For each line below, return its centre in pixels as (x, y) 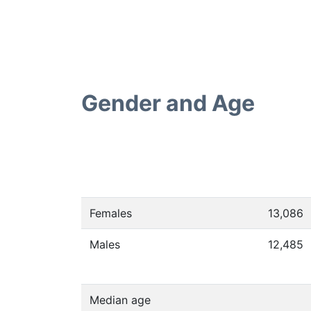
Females (111, 213)
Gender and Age (168, 103)
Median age (120, 300)
